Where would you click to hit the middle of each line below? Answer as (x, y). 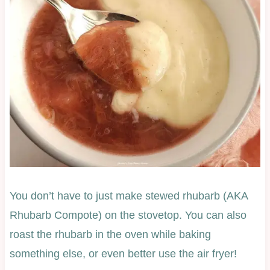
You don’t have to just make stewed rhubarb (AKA (128, 196)
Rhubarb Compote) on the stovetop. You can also (128, 215)
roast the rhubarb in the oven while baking (110, 235)
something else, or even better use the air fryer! (123, 254)
